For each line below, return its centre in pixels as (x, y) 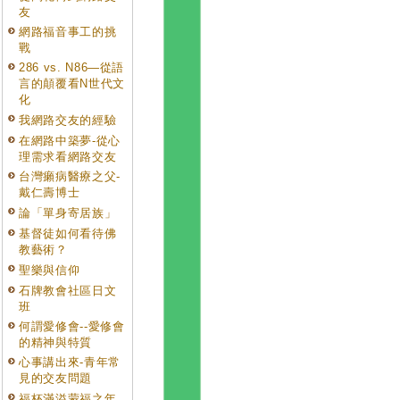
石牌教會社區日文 (68, 291)
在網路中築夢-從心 (70, 141)
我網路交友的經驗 (68, 120)
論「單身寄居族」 (68, 213)
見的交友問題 (55, 378)
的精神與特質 (55, 342)
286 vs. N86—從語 (72, 67)
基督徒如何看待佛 (68, 233)
